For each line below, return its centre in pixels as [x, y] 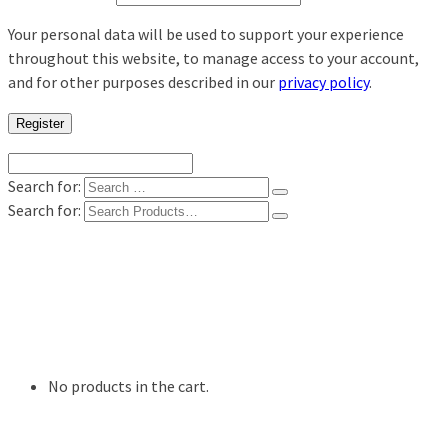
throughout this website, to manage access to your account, [213, 58]
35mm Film [88, 308]
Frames [74, 328]
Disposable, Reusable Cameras [155, 288]
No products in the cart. [128, 386]
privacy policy [323, 82]
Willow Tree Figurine [120, 348]
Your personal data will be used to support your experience [206, 34]
